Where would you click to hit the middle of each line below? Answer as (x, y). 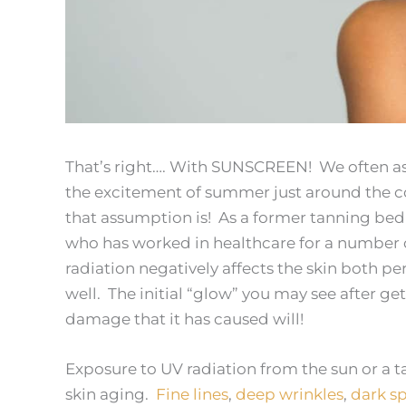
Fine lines (192, 395)
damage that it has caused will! (184, 319)
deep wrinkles (290, 395)
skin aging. (111, 395)
